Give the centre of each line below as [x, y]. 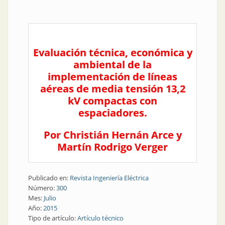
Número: [42, 188]
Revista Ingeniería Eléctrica [109, 178]
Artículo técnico [100, 218]
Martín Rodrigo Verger [113, 147]
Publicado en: [49, 178]
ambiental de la [113, 65]
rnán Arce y [153, 135]
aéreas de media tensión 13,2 [113, 89]
